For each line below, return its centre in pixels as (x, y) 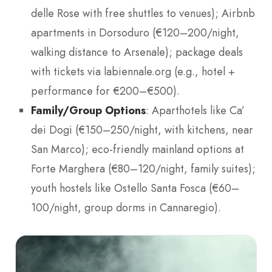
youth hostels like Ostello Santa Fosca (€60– (135, 188)
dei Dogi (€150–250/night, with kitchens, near (142, 130)
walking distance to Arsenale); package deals (137, 52)
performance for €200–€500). (105, 91)
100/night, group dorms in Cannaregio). (126, 207)
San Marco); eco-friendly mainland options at (138, 149)
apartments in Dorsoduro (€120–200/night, (135, 32)
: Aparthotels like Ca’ (195, 110)
